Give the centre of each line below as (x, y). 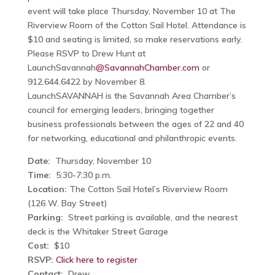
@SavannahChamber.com (147, 68)
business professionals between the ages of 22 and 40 (135, 124)
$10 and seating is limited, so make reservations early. (135, 40)
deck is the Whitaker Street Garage (98, 232)
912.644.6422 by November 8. (87, 82)
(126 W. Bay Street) (67, 203)
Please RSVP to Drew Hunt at (86, 54)
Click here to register (96, 260)
